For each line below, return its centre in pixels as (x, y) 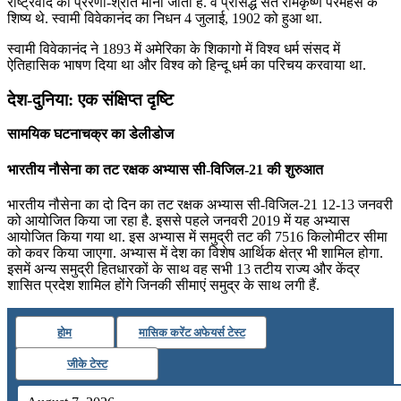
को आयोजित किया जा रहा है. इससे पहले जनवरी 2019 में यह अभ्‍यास (179, 220)
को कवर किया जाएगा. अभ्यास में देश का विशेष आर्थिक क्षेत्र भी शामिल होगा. (195, 252)
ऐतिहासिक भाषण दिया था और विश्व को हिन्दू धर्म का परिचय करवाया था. (187, 64)
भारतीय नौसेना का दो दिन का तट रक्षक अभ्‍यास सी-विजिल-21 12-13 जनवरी (200, 204)
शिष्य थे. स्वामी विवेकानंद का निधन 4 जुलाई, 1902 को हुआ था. (165, 18)
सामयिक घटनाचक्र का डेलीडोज (90, 134)
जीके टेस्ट (87, 363)
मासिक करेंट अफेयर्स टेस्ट (192, 332)
